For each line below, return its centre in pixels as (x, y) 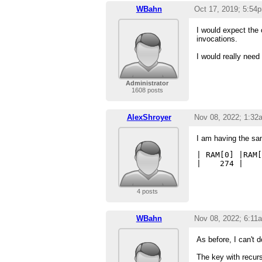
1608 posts (147, 90)
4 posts (147, 192)
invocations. (217, 39)
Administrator (147, 83)
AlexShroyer (149, 118)
